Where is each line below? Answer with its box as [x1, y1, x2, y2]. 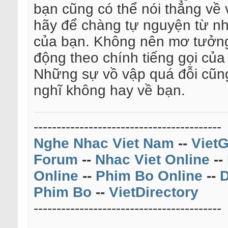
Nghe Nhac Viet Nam [34, 135, 174, 152]
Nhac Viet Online [95, 152, 210, 168]
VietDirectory [109, 184, 198, 201]
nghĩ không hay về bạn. [34, 82, 185, 99]
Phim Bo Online [96, 168, 203, 184]
